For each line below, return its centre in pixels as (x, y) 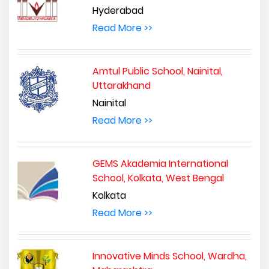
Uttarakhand (121, 85)
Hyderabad (118, 10)
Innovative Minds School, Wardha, (169, 256)
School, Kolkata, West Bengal (158, 178)
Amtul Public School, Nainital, (157, 71)
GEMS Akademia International (160, 163)
